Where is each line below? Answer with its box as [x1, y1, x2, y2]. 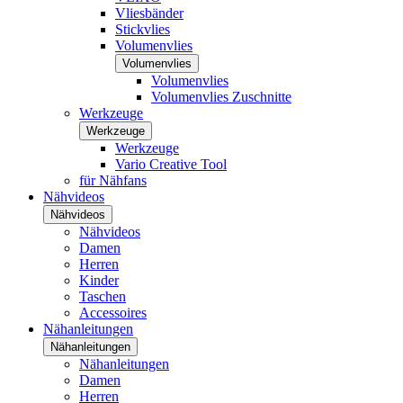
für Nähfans [79, 173, 147, 188]
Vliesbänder [115, 5, 184, 21]
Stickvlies [115, 22, 170, 37]
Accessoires [79, 305, 147, 320]
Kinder [79, 273, 119, 288]
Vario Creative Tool [115, 157, 227, 172]
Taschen [79, 289, 126, 304]
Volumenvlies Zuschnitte [151, 89, 291, 104]
